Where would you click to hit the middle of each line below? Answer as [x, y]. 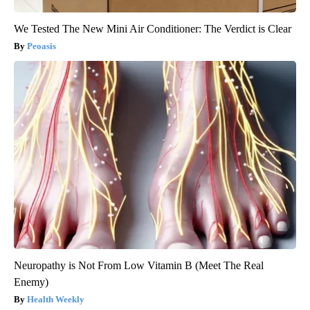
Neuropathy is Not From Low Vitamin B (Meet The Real [139, 265]
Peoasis [42, 46]
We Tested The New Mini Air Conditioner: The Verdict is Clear [153, 28]
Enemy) [31, 282]
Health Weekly [56, 299]
